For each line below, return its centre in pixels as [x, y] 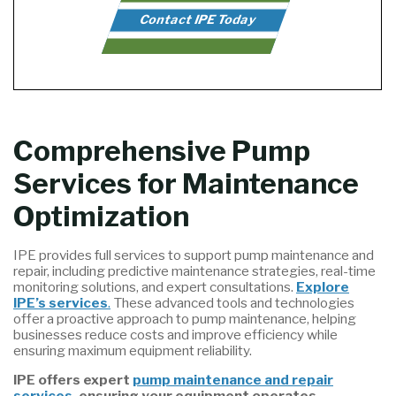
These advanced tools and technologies [233, 303]
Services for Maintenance [187, 184]
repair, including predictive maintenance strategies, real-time [195, 271]
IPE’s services [61, 303]
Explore [323, 287]
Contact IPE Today [199, 19]
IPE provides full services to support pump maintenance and [194, 255]
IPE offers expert [73, 380]
